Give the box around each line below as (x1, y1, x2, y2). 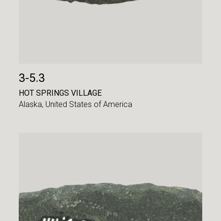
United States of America (45, 100, 133, 110)
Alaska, (19, 100, 46, 110)
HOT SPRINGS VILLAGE (19, 88, 102, 98)
